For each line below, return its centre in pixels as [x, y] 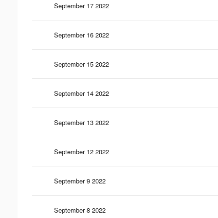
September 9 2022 [80, 181]
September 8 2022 [80, 210]
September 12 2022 [82, 151]
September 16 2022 [82, 35]
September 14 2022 [82, 93]
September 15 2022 [82, 64]
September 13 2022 [82, 122]
